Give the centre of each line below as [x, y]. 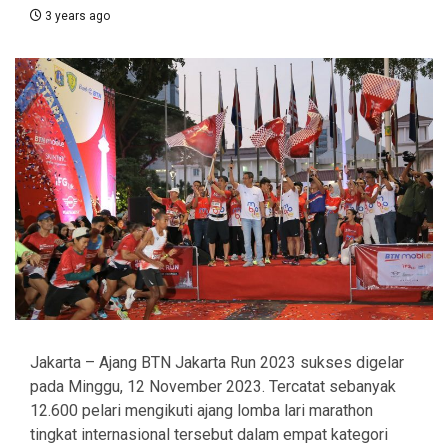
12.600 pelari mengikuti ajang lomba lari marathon [201, 411]
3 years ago [76, 16]
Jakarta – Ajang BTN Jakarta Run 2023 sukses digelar [217, 363]
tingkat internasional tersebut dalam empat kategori [209, 435]
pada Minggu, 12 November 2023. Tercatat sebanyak [213, 387]
